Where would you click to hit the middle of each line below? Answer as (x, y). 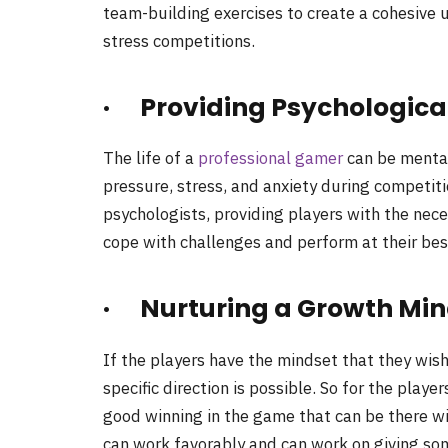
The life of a (150, 158)
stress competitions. (179, 41)
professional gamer (270, 158)
